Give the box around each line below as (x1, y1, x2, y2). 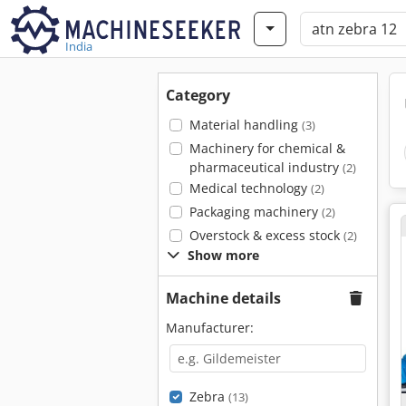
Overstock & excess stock (188, 227, 343, 244)
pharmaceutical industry (188, 159, 343, 176)
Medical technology (188, 179, 311, 197)
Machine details (166, 288, 281, 308)
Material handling (188, 116, 302, 133)
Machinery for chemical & (188, 140, 345, 157)
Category (166, 85, 230, 105)
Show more (188, 246, 259, 264)
